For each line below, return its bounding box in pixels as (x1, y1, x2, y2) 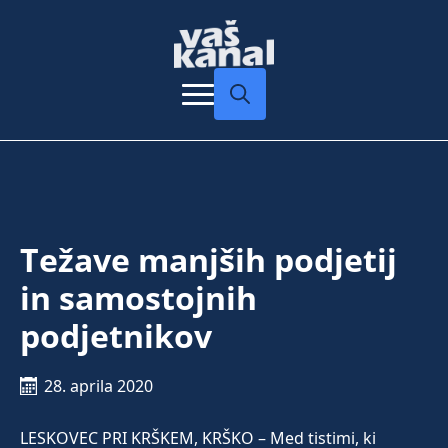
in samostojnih (20, 276, 257, 320)
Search (213, 119, 265, 142)
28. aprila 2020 (44, 375, 153, 398)
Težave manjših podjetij (20, 238, 397, 282)
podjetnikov (20, 314, 212, 358)
